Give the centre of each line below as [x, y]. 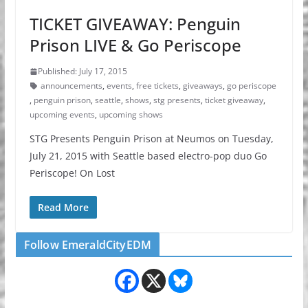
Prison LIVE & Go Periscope [135, 45]
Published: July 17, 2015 [82, 71]
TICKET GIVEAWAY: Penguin [135, 24]
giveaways [202, 86]
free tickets [157, 86]
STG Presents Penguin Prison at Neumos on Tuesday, [151, 139]
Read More [63, 208]
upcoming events [62, 115]
